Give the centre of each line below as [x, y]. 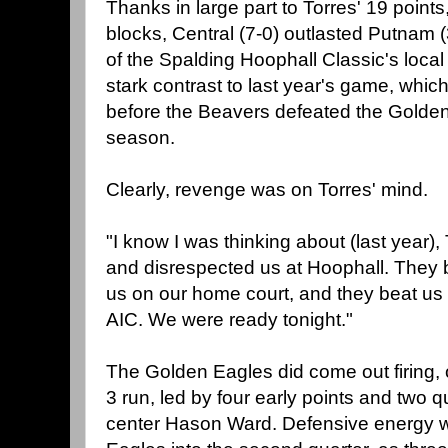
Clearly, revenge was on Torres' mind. [267, 190]
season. [140, 138]
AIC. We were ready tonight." [229, 320]
